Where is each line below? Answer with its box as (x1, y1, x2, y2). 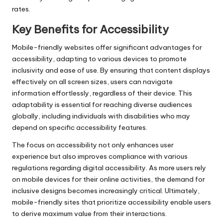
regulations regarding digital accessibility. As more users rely (12, 163, 206, 172)
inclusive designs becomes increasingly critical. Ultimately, (12, 186, 200, 195)
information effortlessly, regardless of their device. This (12, 88, 192, 98)
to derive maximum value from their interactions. (12, 209, 167, 218)
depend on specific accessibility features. (12, 122, 147, 132)
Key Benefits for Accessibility (12, 22, 169, 36)
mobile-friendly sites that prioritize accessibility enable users (12, 197, 211, 207)
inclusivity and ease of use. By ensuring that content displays (12, 65, 210, 75)
